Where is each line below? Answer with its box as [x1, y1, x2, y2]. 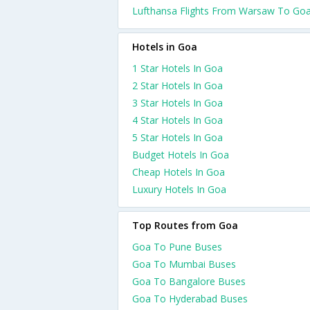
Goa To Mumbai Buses [132, 257, 236, 271]
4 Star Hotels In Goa [132, 113, 223, 127]
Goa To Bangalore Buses [132, 275, 246, 288]
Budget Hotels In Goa [132, 148, 229, 161]
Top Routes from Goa [132, 219, 238, 232]
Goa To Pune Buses [132, 240, 222, 253]
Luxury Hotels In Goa [132, 183, 226, 196]
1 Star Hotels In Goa [132, 62, 223, 75]
